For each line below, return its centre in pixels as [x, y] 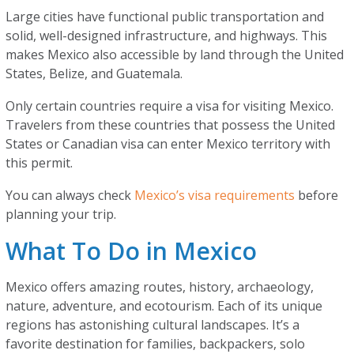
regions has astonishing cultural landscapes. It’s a [153, 325]
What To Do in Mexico [132, 251]
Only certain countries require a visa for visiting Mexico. [170, 106]
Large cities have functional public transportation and [165, 17]
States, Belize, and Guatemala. [96, 73]
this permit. [41, 163]
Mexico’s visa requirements [215, 195]
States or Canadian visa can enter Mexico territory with [168, 144]
